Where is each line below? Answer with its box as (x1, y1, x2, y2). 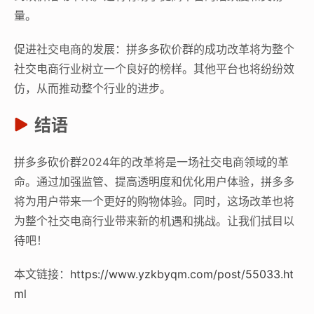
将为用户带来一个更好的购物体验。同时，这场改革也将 (14, 193, 294, 208)
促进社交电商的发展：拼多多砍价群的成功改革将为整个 (14, 41, 294, 56)
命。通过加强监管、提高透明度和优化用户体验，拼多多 (14, 174, 294, 189)
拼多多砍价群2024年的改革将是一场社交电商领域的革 (14, 154, 289, 169)
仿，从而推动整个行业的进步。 (14, 81, 171, 95)
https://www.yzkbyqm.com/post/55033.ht (70, 266, 294, 281)
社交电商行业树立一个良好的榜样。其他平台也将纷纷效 (14, 61, 294, 76)
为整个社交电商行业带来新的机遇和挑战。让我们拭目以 (14, 213, 294, 228)
